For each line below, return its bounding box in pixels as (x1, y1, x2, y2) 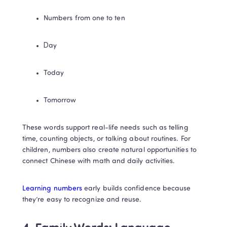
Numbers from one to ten (44, 15, 125, 22)
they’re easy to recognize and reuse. (22, 196, 142, 204)
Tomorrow (44, 97, 77, 104)
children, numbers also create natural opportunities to (22, 146, 197, 154)
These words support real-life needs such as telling (22, 124, 188, 132)
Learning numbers (22, 185, 83, 193)
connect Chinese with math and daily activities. (22, 158, 175, 165)
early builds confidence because (82, 185, 191, 193)
